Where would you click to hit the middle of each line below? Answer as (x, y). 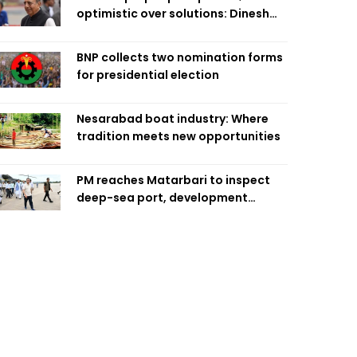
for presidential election (148, 75)
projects (102, 215)
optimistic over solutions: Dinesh (173, 14)
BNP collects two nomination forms (180, 57)
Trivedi (96, 31)
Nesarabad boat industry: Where (173, 119)
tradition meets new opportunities (178, 136)
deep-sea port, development (162, 198)
